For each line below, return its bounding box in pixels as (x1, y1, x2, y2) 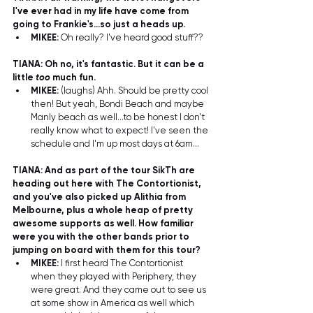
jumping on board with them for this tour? (13, 245, 201, 255)
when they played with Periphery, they (31, 271, 198, 282)
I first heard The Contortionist (61, 258, 185, 268)
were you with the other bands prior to (13, 231, 191, 242)
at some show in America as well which (31, 298, 196, 308)
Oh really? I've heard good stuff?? (61, 32, 205, 43)
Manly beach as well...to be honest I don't (31, 112, 207, 122)
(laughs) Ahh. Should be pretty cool (61, 85, 210, 96)
